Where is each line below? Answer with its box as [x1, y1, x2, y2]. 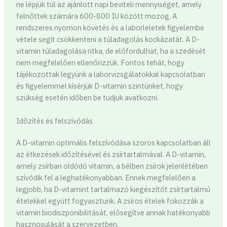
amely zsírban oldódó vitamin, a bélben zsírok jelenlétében [16, 161, 208, 171]
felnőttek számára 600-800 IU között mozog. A [16, 11, 177, 21]
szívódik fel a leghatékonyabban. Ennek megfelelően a [16, 173, 196, 183]
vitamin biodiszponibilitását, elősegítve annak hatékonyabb [16, 208, 210, 218]
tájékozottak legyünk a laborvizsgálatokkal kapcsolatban [16, 69, 205, 79]
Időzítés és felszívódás [16, 116, 93, 126]
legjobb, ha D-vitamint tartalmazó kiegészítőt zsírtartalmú [16, 184, 210, 195]
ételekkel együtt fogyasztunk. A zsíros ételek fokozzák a [16, 196, 204, 206]
